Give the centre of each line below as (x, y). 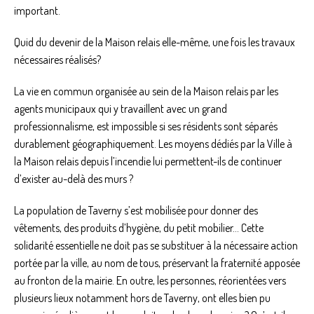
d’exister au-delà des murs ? (74, 178)
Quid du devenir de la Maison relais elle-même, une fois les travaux (155, 42)
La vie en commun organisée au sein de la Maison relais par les (146, 91)
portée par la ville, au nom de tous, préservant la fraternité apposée (157, 262)
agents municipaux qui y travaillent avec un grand (121, 108)
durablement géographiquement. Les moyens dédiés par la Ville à (153, 143)
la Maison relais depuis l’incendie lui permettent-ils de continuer (148, 161)
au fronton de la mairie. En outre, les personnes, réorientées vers (150, 280)
